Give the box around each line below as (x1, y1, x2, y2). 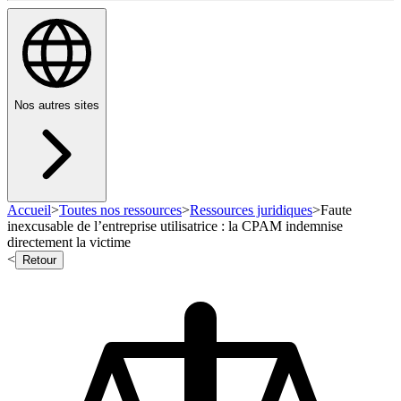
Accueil (7, 202, 51, 218)
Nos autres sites (14, 98, 99, 113)
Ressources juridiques (190, 202, 312, 218)
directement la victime (7, 235, 131, 251)
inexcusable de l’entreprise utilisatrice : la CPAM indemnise (7, 218, 343, 235)
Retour (22, 253, 56, 268)
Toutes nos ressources (59, 202, 182, 218)
